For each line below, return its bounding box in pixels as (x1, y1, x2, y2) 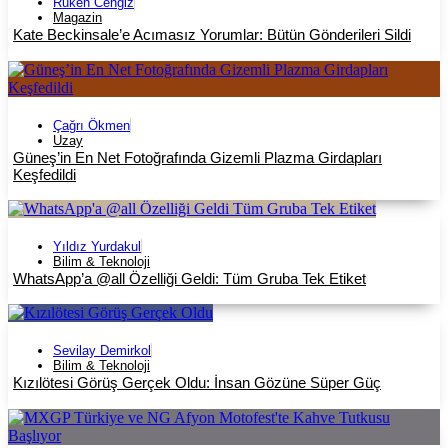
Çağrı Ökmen (53, 117, 130, 133)
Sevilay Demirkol (53, 343, 151, 359)
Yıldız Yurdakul (53, 238, 141, 254)
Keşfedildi (13, 165, 76, 183)
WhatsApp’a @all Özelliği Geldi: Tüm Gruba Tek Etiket (13, 269, 366, 287)
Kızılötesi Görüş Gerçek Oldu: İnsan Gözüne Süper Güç (13, 374, 381, 392)
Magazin (53, 10, 102, 26)
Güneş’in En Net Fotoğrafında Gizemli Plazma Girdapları (13, 148, 382, 166)
